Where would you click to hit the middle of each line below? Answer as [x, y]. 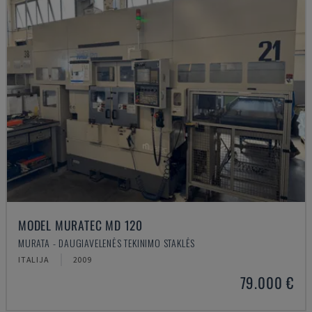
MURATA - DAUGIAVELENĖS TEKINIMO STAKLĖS [107, 243]
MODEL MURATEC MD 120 [80, 225]
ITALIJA [34, 259]
